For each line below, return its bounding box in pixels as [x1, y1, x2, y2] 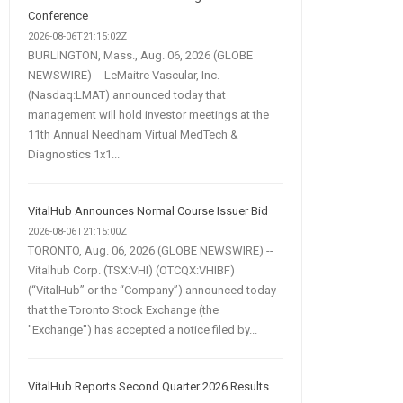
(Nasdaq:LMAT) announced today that [27, 87, 226, 102]
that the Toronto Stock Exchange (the [27, 302, 219, 317]
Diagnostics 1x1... [27, 147, 120, 161]
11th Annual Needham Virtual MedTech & [27, 127, 238, 141]
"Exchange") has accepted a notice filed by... [27, 322, 257, 336]
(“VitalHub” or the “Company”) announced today [27, 282, 276, 297]
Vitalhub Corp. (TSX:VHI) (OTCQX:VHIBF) [27, 263, 235, 277]
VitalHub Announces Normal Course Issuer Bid [27, 203, 268, 218]
